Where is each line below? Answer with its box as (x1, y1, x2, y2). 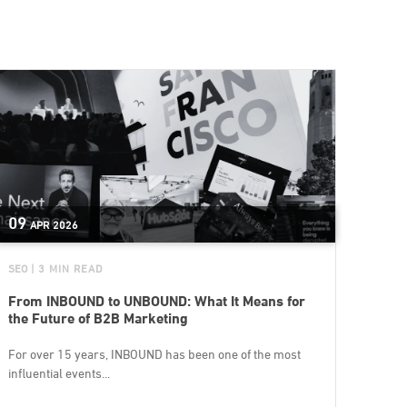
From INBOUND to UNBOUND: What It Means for (7, 293, 305, 311)
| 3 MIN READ (31, 262, 104, 276)
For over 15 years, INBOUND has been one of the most (7, 346, 301, 362)
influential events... (7, 365, 110, 382)
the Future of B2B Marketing (7, 310, 188, 328)
